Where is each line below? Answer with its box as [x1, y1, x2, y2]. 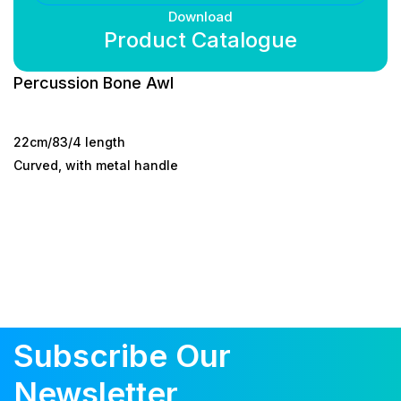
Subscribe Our [13, 336, 231, 374]
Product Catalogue [104, 26, 297, 53]
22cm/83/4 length [13, 133, 125, 149]
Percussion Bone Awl [13, 73, 178, 92]
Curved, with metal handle [13, 157, 178, 173]
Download [168, 7, 233, 25]
